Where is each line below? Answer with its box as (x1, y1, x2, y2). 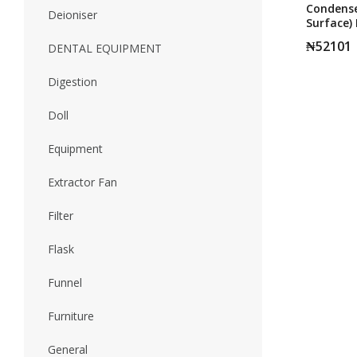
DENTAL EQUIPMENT (48, 41, 162, 56)
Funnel (48, 275, 82, 290)
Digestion (48, 74, 97, 89)
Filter (48, 208, 73, 223)
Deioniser (48, 7, 97, 22)
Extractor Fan (48, 175, 117, 190)
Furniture (48, 308, 94, 324)
